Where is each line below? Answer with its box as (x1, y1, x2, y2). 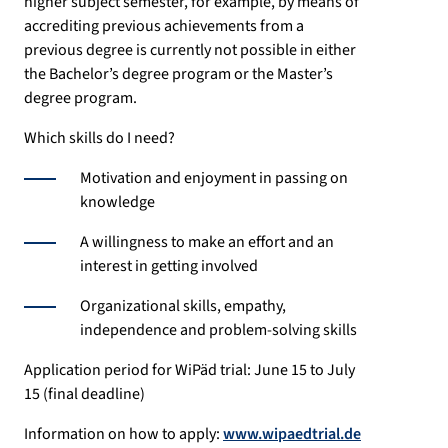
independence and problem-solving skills (80, 319, 357, 342)
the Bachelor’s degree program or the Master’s (24, 63, 333, 86)
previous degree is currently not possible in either (24, 39, 356, 62)
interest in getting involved (80, 255, 258, 278)
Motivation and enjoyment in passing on (80, 167, 348, 190)
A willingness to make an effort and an (80, 231, 334, 254)
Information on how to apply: (24, 423, 223, 446)
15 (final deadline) (24, 383, 145, 406)
